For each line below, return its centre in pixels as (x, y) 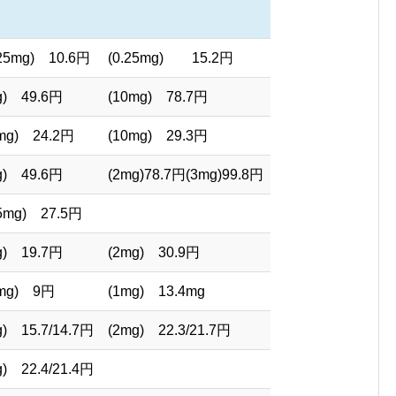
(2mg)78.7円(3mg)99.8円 (186, 175)
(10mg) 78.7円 (158, 97)
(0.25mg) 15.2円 (171, 58)
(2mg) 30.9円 (154, 252)
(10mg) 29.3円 (158, 136)
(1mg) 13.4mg (156, 291)
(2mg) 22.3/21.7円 (169, 330)
